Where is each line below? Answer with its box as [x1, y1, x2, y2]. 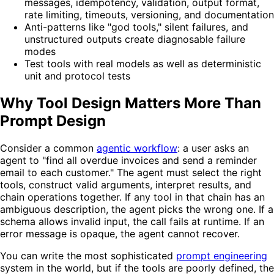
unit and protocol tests [24, 69, 130, 82]
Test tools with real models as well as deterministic [24, 57, 261, 70]
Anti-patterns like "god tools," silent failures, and [24, 20, 248, 33]
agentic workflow [97, 141, 177, 154]
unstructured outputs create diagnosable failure [24, 32, 245, 45]
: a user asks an [177, 141, 249, 154]
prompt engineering [176, 249, 267, 262]
